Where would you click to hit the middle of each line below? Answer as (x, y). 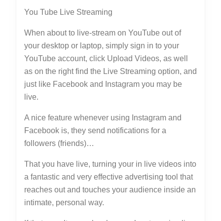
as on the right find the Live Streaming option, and (110, 71)
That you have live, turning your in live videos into (110, 164)
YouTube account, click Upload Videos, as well (106, 58)
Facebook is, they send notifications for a (95, 130)
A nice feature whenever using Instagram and (103, 118)
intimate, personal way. (64, 203)
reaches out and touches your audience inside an (110, 190)
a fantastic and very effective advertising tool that (109, 177)
